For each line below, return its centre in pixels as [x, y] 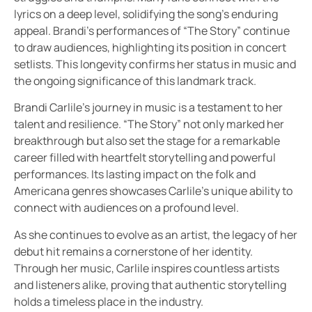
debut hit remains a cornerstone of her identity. [133, 251]
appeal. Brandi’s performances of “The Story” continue [152, 30]
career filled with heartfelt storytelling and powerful [145, 158]
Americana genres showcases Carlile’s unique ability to [153, 191]
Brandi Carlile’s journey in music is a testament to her [148, 108]
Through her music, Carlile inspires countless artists [147, 268]
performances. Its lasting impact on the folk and [135, 174]
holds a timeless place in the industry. [109, 301]
